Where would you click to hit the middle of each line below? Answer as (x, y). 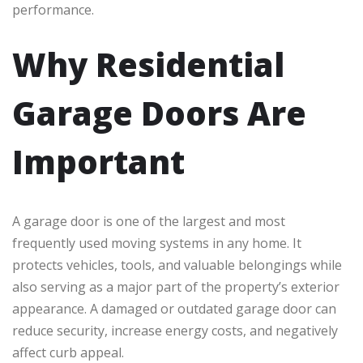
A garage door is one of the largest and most (149, 222)
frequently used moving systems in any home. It (157, 243)
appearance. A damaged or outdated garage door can (174, 309)
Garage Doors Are (159, 113)
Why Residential (148, 65)
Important (98, 162)
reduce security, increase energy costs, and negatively (175, 331)
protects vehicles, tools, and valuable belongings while (177, 265)
